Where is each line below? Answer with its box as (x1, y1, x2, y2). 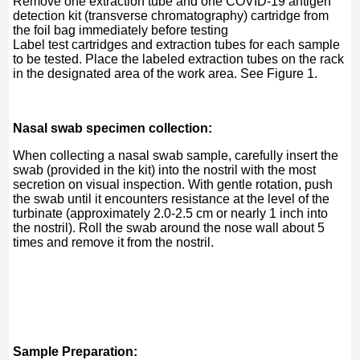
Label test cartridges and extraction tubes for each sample (13, 37, 341, 51)
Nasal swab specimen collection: (13, 121, 213, 135)
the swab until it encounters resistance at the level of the (13, 191, 330, 206)
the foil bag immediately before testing (13, 22, 229, 37)
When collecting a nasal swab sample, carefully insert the (13, 148, 339, 162)
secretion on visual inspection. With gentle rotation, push (13, 177, 333, 191)
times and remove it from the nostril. (13, 235, 215, 249)
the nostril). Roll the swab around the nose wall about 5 (13, 220, 325, 235)
